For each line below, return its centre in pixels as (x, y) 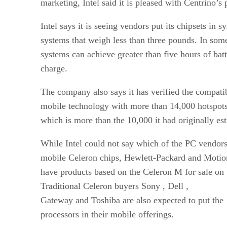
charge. (54, 68)
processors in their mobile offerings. (107, 214)
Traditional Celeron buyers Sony (102, 186)
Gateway (58, 200)
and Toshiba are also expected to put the (149, 200)
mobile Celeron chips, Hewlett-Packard (114, 157)
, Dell (174, 186)
